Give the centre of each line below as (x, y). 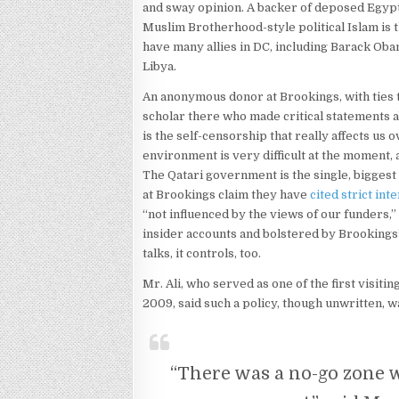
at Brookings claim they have (227, 195)
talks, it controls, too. (202, 253)
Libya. (160, 66)
